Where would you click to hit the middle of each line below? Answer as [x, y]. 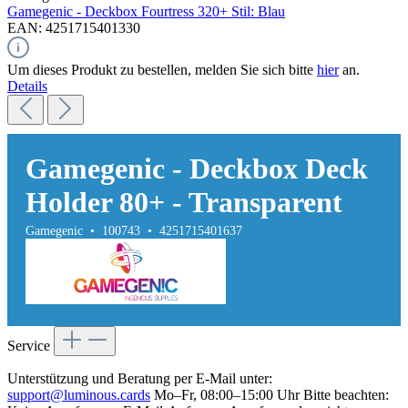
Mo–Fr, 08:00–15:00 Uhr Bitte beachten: [270, 394]
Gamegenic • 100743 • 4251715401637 [134, 231]
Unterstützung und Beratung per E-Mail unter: [140, 378]
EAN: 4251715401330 [74, 28]
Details [27, 87]
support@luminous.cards [79, 394]
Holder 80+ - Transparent [184, 203]
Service [31, 345]
